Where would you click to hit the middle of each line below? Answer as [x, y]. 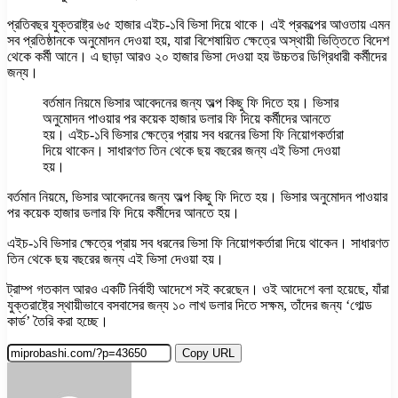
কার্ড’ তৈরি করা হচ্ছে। [58, 321]
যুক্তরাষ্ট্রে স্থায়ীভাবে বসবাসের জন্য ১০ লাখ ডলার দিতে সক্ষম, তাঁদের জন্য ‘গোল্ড [190, 305]
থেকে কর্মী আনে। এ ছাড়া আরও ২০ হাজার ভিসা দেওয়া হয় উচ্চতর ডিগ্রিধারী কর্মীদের [197, 56]
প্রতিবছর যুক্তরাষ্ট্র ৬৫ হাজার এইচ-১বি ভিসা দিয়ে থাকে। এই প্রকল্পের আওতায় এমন [199, 24]
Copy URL [208, 353]
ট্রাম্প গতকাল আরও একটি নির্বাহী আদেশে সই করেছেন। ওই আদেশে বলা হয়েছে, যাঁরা [198, 289]
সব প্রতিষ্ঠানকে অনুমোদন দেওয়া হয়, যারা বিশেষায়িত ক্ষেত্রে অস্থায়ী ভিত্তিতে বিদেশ [198, 40]
